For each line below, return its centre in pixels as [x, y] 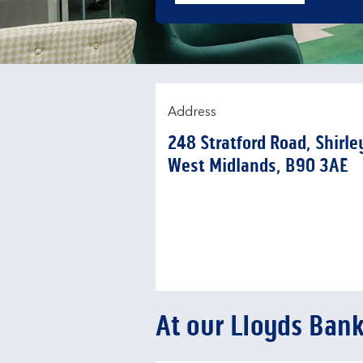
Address [192, 113]
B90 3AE [317, 166]
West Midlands [222, 166]
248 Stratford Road [237, 143]
